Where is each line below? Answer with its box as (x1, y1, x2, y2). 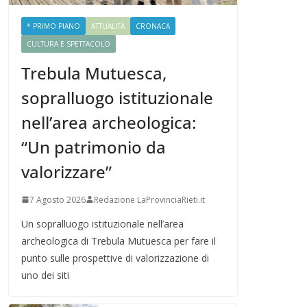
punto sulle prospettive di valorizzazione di (21, 251, 209, 265)
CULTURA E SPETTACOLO (27, 38, 110, 49)
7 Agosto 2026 (29, 193, 86, 206)
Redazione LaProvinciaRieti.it (94, 193, 205, 206)
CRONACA (136, 21, 170, 31)
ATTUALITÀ (91, 21, 125, 31)
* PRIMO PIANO (27, 21, 80, 31)
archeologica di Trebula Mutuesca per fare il (21, 234, 216, 247)
